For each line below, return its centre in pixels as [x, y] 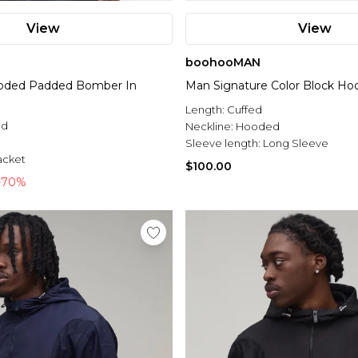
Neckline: [211, 127]
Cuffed [245, 110]
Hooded [258, 127]
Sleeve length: [224, 143]
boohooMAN [223, 63]
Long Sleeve [296, 143]
